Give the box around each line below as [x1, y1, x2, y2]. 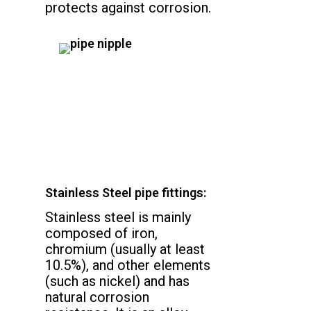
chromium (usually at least [45, 241, 205, 258]
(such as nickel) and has [45, 273, 190, 290]
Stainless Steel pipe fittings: [45, 185, 206, 201]
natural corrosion [45, 289, 149, 306]
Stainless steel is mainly [45, 209, 191, 226]
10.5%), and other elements [45, 257, 210, 274]
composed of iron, [45, 225, 158, 242]
